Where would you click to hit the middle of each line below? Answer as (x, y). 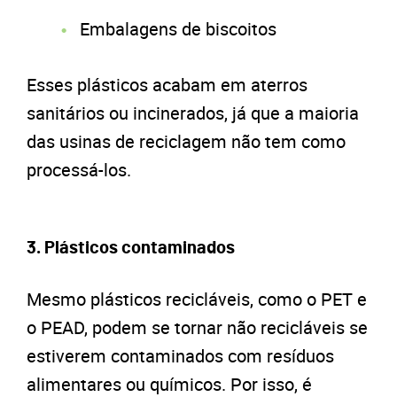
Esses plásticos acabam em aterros (167, 84)
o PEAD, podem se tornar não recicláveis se (197, 327)
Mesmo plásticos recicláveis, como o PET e (197, 299)
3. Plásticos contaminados (131, 248)
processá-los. (79, 169)
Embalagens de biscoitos (178, 28)
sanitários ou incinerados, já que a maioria (193, 113)
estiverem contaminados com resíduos (180, 355)
